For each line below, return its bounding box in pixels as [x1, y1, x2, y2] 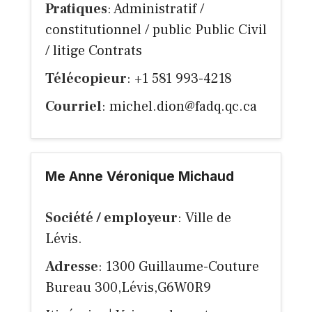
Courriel [45, 97, 102, 116]
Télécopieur [45, 70, 127, 88]
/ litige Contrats [45, 42, 142, 61]
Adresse [45, 258, 98, 276]
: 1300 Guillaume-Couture [98, 258, 259, 276]
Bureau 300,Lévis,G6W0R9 [45, 279, 211, 297]
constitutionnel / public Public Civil [45, 21, 267, 40]
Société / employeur [45, 209, 178, 228]
